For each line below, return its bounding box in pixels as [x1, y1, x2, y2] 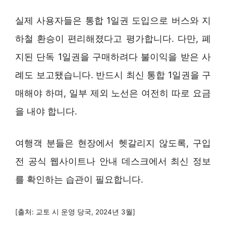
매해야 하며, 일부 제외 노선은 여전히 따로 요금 [15, 87, 211, 98]
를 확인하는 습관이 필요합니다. [15, 174, 143, 185]
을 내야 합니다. [15, 105, 77, 117]
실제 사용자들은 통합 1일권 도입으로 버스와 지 [15, 15, 211, 26]
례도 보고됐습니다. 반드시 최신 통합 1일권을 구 [15, 69, 211, 80]
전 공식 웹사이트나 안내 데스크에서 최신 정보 [15, 155, 211, 166]
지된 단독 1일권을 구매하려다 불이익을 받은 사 [15, 51, 211, 62]
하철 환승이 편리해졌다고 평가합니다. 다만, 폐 [15, 33, 211, 44]
